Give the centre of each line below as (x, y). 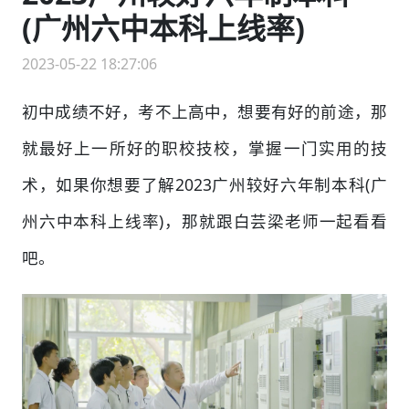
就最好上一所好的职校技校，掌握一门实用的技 (204, 148)
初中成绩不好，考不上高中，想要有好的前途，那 (204, 112)
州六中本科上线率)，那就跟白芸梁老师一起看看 (204, 221)
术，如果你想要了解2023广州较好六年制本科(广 (204, 185)
